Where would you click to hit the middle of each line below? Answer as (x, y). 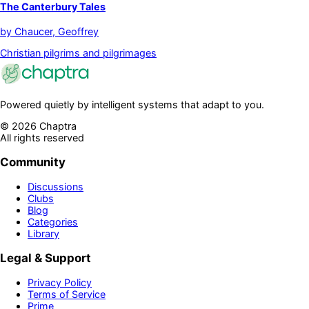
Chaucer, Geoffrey (57, 32)
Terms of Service (67, 294)
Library (43, 233)
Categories (53, 221)
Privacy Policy (60, 282)
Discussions (56, 186)
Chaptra (57, 126)
